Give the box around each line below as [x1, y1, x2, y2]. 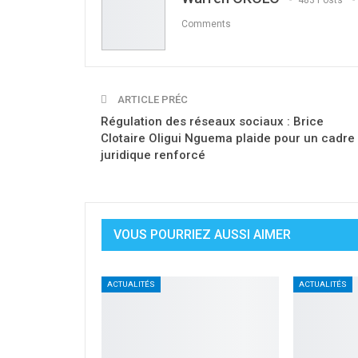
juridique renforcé [101, 148, 205, 163]
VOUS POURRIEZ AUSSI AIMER [113, 227, 291, 243]
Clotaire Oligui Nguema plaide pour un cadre [101, 131, 355, 146]
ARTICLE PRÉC [115, 93, 188, 106]
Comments [181, 18, 231, 30]
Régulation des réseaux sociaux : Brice [101, 114, 324, 129]
